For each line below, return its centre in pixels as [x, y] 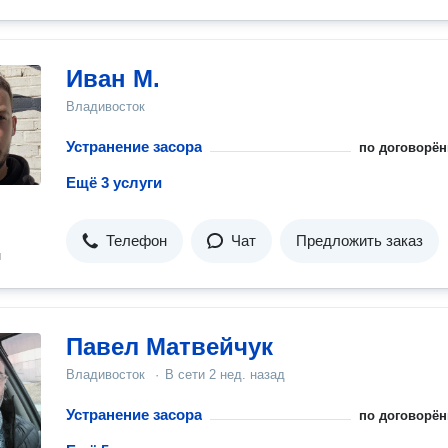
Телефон [136, 240]
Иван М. [113, 78]
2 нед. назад [247, 374]
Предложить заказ [359, 240]
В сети [187, 374]
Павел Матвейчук [169, 346]
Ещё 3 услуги [114, 182]
